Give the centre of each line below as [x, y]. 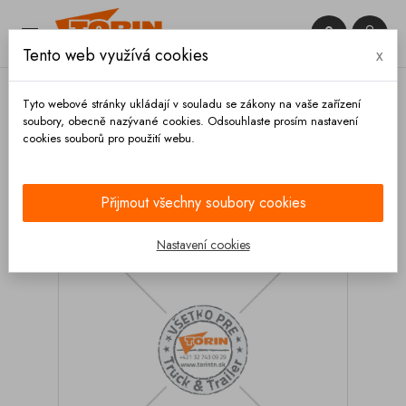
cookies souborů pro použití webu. [109, 138]
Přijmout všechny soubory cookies [203, 203]
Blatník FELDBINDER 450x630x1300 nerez [164, 175]
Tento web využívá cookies [116, 55]
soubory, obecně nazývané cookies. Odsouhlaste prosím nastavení [190, 121]
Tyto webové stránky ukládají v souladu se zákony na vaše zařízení [192, 104]
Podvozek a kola [149, 156]
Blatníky [283, 156]
